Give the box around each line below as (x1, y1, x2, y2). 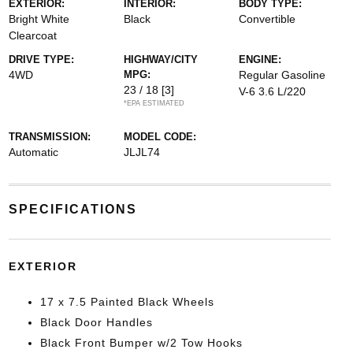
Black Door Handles (39, 316, 153, 329)
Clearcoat (8, 29, 57, 42)
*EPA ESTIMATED (123, 99, 184, 107)
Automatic (8, 146, 58, 158)
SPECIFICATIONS (8, 203, 137, 216)
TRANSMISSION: (8, 131, 91, 143)
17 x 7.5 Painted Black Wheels (39, 295, 214, 308)
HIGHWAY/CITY (123, 54, 198, 65)
